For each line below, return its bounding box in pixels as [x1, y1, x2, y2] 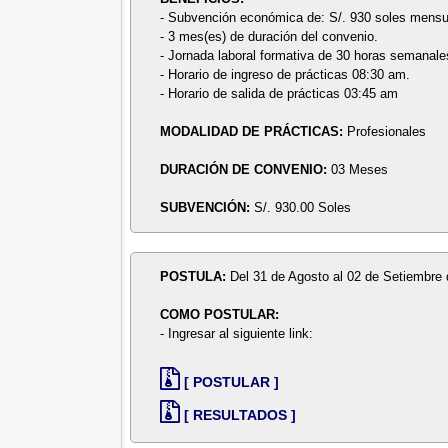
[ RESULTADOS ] [184, 406, 297, 423]
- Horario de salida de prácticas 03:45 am [160, 86, 399, 102]
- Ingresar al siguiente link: [160, 326, 314, 342]
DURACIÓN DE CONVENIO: [160, 162, 332, 178]
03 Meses [331, 162, 389, 178]
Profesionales [347, 124, 427, 140]
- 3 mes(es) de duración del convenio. [160, 29, 379, 45]
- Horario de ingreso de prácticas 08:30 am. [160, 67, 411, 83]
